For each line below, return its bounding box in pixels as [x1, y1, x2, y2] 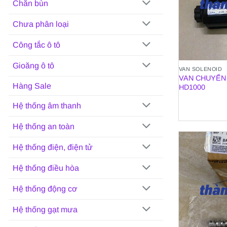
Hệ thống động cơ [13, 184, 78, 194]
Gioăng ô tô [13, 61, 54, 70]
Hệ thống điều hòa [13, 164, 79, 173]
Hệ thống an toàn [13, 122, 74, 131]
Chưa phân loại [13, 20, 69, 29]
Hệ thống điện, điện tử [13, 143, 93, 152]
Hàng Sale [13, 81, 51, 90]
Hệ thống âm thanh [13, 101, 81, 110]
